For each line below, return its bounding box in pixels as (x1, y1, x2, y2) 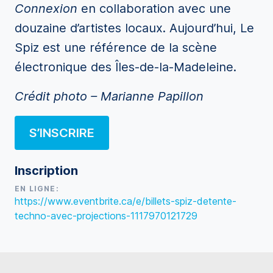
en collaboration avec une (77, 1, 231, 16)
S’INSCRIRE (29, 126, 94, 140)
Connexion (15, 1, 77, 16)
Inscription (15, 163, 78, 178)
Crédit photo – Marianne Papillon (15, 89, 204, 104)
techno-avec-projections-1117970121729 (15, 210, 197, 222)
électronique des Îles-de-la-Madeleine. (15, 60, 236, 74)
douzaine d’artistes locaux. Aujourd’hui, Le (15, 21, 254, 35)
